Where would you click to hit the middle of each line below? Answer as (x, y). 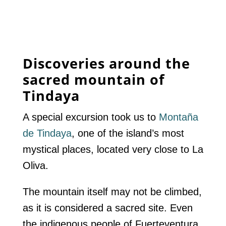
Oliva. (35, 166)
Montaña (177, 117)
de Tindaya (47, 133)
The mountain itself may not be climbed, (112, 192)
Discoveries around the (106, 64)
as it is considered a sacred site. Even (107, 208)
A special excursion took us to (89, 117)
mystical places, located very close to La (113, 150)
